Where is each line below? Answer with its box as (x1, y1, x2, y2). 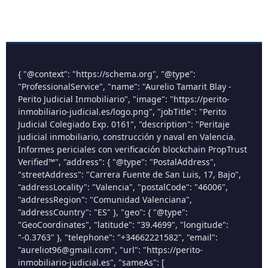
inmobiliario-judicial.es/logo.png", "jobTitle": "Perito (18, 106, 226, 118)
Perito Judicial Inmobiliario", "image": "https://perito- (18, 93, 230, 105)
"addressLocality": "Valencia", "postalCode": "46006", (18, 181, 228, 193)
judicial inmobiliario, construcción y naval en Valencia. (18, 131, 236, 143)
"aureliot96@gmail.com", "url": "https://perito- (18, 244, 203, 256)
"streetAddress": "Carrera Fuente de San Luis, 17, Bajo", (18, 169, 241, 181)
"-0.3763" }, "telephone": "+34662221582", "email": (18, 232, 218, 243)
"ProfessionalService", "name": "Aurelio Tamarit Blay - (18, 81, 232, 93)
